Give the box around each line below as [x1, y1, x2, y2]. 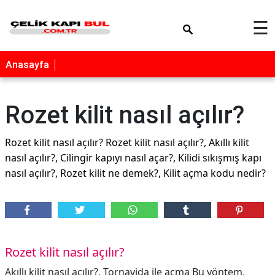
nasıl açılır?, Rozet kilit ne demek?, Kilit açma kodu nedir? [5, 166, 266, 180]
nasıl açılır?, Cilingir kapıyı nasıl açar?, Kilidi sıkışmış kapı [5, 151, 261, 165]
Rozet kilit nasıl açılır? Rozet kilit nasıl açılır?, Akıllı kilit [5, 136, 249, 149]
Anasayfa [6, 59, 49, 71]
